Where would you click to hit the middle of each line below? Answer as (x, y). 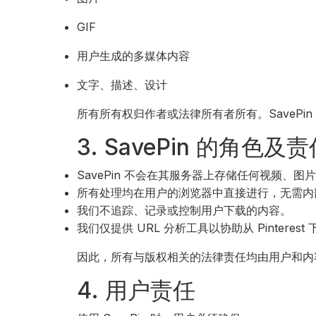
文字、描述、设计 (122, 85)
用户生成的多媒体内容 (134, 56)
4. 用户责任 (136, 290)
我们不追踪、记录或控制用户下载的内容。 (184, 210)
